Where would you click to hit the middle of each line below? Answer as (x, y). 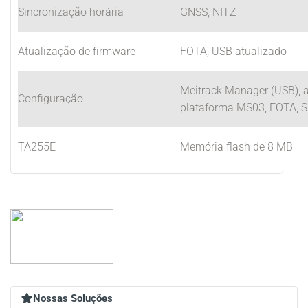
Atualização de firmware (77, 51)
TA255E (37, 147)
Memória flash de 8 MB (236, 147)
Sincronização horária (71, 12)
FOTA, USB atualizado (233, 51)
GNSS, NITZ (208, 12)
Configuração (51, 99)
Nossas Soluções (73, 298)
